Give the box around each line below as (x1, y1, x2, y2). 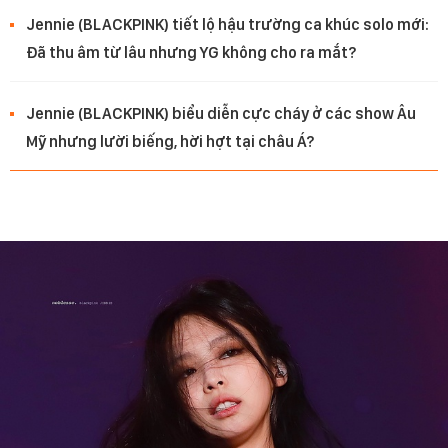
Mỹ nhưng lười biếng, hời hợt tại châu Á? (26, 132, 314, 152)
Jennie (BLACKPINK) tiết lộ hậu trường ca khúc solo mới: (26, 15, 429, 35)
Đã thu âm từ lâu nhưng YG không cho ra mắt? (26, 43, 356, 63)
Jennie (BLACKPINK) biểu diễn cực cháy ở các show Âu (26, 104, 416, 124)
